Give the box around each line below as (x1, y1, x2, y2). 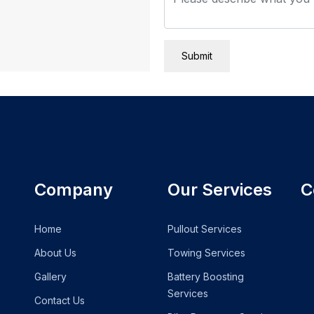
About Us (34, 247, 76, 259)
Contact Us (34, 294, 85, 306)
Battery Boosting (168, 271, 244, 282)
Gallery (34, 271, 67, 282)
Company (34, 179, 113, 200)
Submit (182, 50, 212, 62)
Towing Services (168, 247, 245, 259)
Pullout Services (168, 223, 242, 235)
